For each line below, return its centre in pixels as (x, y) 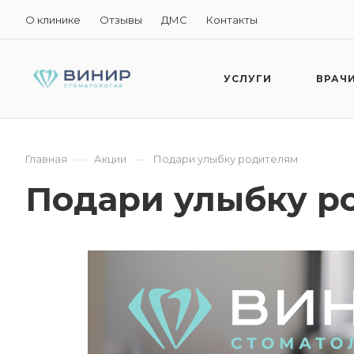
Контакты (232, 19)
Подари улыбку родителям (226, 159)
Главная (46, 159)
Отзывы (121, 19)
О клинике (53, 19)
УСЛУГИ (248, 79)
